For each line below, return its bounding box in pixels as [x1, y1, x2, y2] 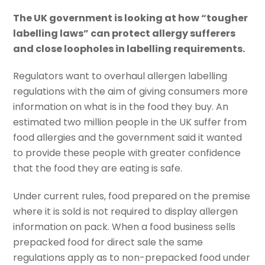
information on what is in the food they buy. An [13, 100, 229, 114]
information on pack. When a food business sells [13, 220, 236, 234]
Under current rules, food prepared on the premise [13, 189, 251, 203]
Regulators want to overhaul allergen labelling [13, 69, 228, 83]
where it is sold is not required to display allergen [13, 205, 238, 219]
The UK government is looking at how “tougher [13, 11, 248, 25]
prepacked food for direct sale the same [13, 235, 203, 250]
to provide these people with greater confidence [13, 146, 241, 160]
